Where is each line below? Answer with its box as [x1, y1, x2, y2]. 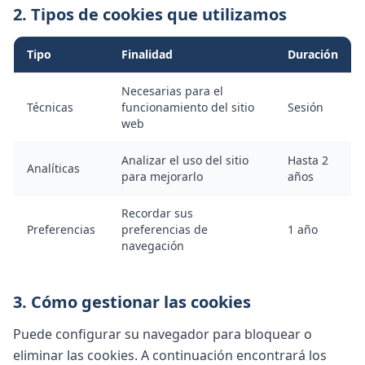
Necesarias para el [121, 83, 223, 99]
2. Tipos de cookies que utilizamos [13, 3, 287, 25]
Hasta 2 [288, 152, 328, 168]
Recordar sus [121, 205, 193, 221]
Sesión [288, 99, 323, 115]
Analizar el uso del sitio [121, 152, 248, 168]
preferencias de [121, 222, 208, 237]
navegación [121, 238, 184, 253]
